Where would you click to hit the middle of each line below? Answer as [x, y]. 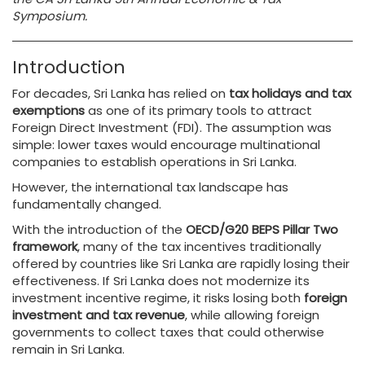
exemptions [48, 110]
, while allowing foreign [252, 315]
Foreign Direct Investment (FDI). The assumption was [172, 128]
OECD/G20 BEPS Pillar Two [262, 229]
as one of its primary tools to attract [198, 110]
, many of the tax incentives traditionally [199, 246]
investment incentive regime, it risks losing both [158, 298]
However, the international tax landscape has [150, 187]
